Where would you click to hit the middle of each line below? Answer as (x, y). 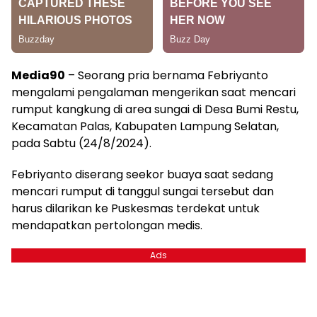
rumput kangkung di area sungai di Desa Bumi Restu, (155, 110)
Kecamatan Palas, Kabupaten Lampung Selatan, (145, 127)
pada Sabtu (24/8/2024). (81, 144)
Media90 (38, 76)
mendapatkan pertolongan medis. (107, 226)
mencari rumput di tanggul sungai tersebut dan (143, 192)
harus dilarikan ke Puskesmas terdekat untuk (136, 209)
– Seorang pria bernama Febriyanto (167, 76)
